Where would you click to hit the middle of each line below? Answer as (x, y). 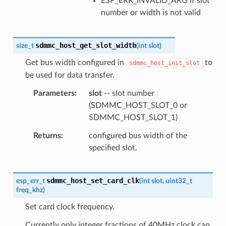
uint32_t (179, 181)
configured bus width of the (138, 135)
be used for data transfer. (70, 75)
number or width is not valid (151, 12)
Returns (47, 135)
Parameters (54, 93)
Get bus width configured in (75, 62)
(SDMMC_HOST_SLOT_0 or (138, 105)
